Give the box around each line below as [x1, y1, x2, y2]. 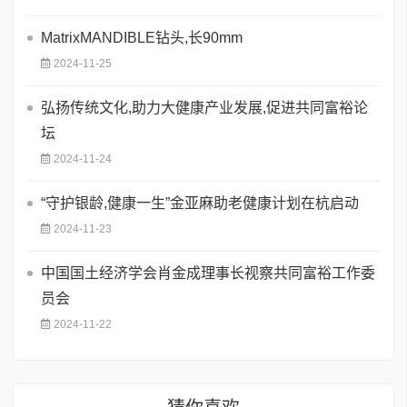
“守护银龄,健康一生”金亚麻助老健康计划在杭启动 [41, 194, 359, 211]
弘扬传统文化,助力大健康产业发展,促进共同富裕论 [41, 99, 368, 115]
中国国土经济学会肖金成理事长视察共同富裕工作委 [41, 264, 375, 281]
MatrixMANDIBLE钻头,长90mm [41, 29, 243, 45]
